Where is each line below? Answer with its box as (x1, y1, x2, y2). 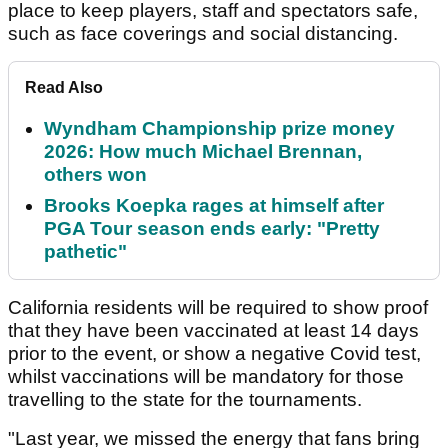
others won (44, 164, 147, 186)
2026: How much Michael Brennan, (44, 141, 362, 163)
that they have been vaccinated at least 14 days (8, 320, 419, 342)
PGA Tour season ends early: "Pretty (44, 218, 380, 240)
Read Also (25, 79, 103, 97)
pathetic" (44, 241, 127, 263)
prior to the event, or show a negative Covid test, (8, 343, 421, 365)
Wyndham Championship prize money (44, 118, 395, 140)
